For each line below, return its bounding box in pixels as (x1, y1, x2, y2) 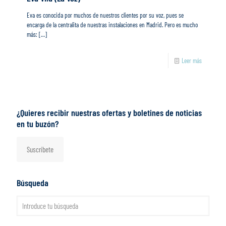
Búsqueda (17, 177, 48, 189)
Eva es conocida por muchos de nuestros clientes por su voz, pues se (27, 11, 184, 20)
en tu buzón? (17, 118, 59, 130)
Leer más (182, 56, 202, 65)
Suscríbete (27, 145, 53, 154)
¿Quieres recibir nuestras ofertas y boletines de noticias (17, 107, 202, 119)
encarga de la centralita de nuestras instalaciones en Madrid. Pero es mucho (27, 21, 198, 29)
